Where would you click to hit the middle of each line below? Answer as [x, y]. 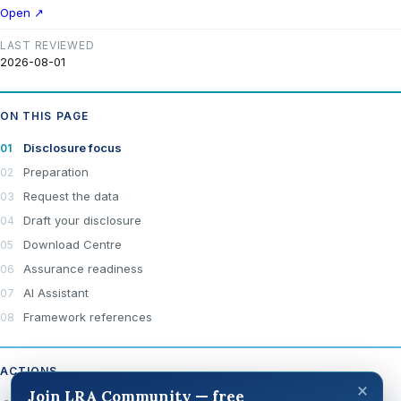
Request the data [71, 196]
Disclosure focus [73, 148]
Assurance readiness [83, 269]
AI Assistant [56, 293]
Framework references [88, 317]
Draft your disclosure [82, 220]
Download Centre [73, 244]
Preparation [56, 172]
